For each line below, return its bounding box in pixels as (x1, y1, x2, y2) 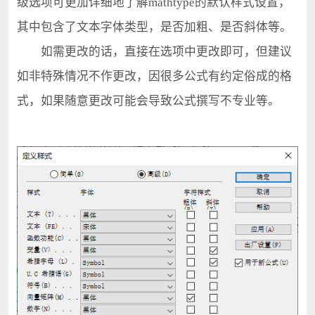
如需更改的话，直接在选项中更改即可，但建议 (16, 45, 292, 59)
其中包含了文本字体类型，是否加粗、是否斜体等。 (16, 20, 292, 34)
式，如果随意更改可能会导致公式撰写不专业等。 (16, 94, 280, 108)
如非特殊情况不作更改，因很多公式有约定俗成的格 (16, 70, 292, 84)
